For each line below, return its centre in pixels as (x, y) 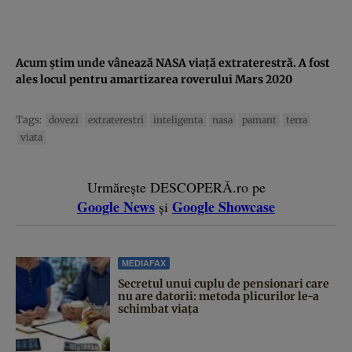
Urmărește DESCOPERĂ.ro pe (176, 187)
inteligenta (178, 119)
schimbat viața (158, 308)
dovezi (64, 119)
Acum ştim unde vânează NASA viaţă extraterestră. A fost (173, 62)
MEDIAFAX (144, 263)
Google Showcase (224, 206)
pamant (259, 119)
